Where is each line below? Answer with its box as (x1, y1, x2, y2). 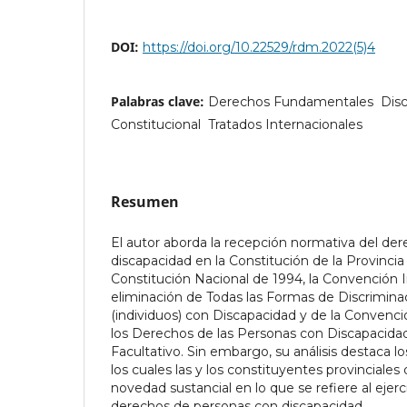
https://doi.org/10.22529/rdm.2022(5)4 (143, 38, 375, 55)
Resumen (111, 191, 179, 212)
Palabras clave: (111, 92, 208, 110)
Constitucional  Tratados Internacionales (111, 115, 362, 133)
